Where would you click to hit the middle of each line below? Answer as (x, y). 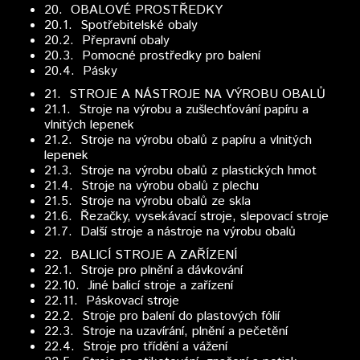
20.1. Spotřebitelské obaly (121, 25)
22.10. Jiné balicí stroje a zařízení (139, 286)
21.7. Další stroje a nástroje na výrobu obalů (170, 232)
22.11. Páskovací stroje (112, 301)
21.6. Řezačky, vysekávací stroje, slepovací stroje (186, 217)
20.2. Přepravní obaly (107, 41)
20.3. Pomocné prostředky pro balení (152, 56)
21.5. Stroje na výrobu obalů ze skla (147, 201)
